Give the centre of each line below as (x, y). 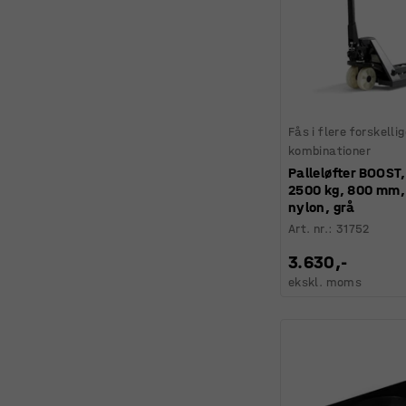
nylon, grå (321, 208)
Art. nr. (308, 229)
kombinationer (329, 151)
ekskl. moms (325, 283)
